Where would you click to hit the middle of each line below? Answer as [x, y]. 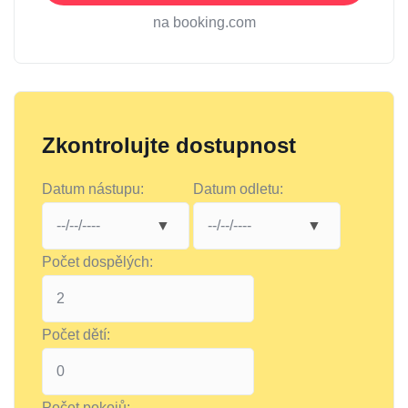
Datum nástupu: [93, 189]
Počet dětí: [76, 335]
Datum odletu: [238, 189]
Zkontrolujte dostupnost [169, 146]
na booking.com [204, 23]
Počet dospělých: [97, 262]
